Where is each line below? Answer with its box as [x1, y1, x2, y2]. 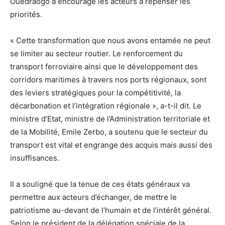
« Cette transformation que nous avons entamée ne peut [10, 35, 210, 45]
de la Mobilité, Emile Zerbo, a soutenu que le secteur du [10, 127, 208, 137]
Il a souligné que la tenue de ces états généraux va [10, 179, 190, 189]
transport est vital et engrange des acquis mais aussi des [10, 140, 212, 150]
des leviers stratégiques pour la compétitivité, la [10, 87, 181, 97]
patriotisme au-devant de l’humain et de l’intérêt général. [10, 205, 211, 215]
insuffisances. [10, 153, 59, 163]
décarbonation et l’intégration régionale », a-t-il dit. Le [10, 100, 201, 110]
